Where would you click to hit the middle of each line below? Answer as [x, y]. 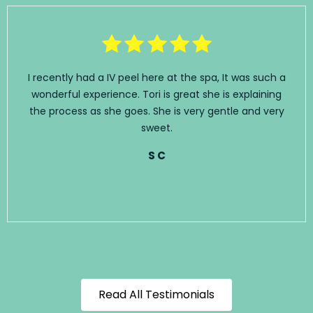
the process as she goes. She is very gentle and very [156, 111]
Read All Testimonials [156, 294]
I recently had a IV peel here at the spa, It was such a [156, 77]
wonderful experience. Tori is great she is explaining [156, 94]
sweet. [156, 128]
